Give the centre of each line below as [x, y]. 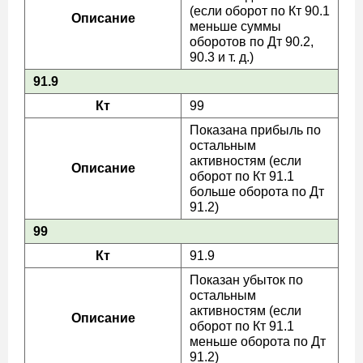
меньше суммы [235, 26]
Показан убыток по [246, 280]
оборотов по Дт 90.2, [252, 42]
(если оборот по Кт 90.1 [260, 11]
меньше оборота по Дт [258, 342]
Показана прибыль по [255, 130]
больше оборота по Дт [257, 192]
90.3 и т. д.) [222, 57]
